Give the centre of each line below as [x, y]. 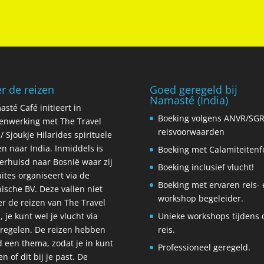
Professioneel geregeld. [204, 247]
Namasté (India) [189, 100]
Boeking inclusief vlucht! [206, 167]
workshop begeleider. [200, 199]
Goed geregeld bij [193, 90]
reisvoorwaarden [191, 132]
